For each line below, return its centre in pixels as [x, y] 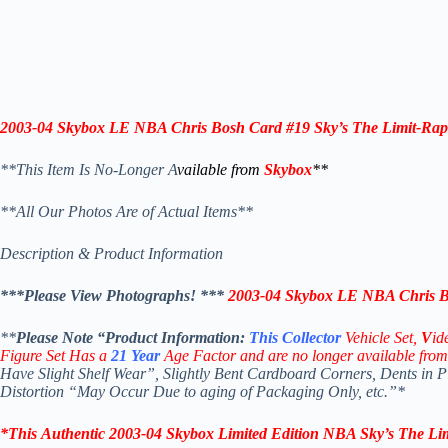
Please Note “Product [88, 337]
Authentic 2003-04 [103, 433]
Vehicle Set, [383, 337]
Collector [311, 337]
